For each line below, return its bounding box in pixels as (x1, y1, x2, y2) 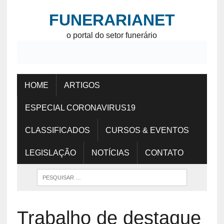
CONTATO (144, 148, 183, 157)
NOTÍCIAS (91, 148, 129, 157)
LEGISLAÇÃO (24, 148, 76, 157)
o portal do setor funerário (66, 31, 157, 39)
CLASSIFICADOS (24, 126, 90, 135)
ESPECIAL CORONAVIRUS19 (24, 103, 135, 112)
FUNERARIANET (48, 11, 175, 29)
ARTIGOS (63, 81, 100, 90)
